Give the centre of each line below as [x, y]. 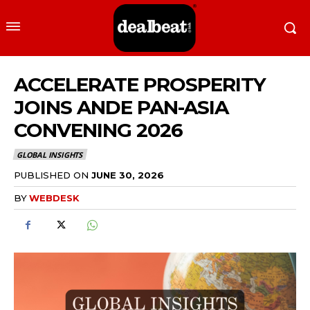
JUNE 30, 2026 [128, 175]
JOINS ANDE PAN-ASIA [121, 108]
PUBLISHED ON [51, 175]
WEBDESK [54, 198]
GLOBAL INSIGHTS [49, 155]
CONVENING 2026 [98, 130]
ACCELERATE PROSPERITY [140, 85]
